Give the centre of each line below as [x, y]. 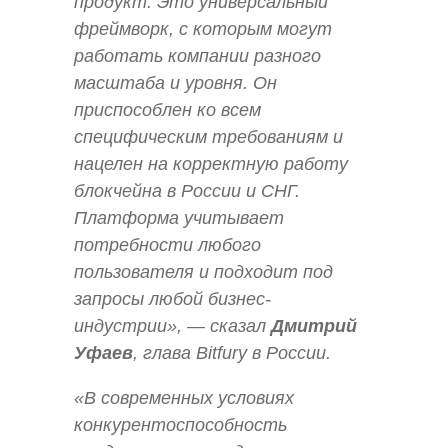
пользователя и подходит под [203, 272]
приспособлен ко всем [167, 110]
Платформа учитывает [179, 218]
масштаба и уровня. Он [175, 83]
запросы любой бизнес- [172, 299]
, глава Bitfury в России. [232, 353]
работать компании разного [197, 56]
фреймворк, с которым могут [203, 29]
